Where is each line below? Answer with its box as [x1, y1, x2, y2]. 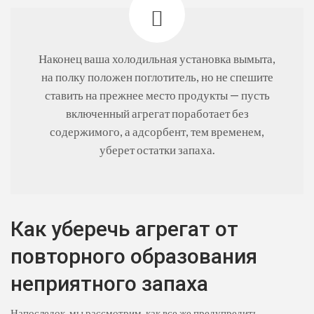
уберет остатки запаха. [99, 143, 215, 158]
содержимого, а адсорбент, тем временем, [50, 125, 264, 139]
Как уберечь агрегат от [11, 217, 238, 242]
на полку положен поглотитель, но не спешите [41, 70, 273, 85]
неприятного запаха [11, 271, 208, 296]
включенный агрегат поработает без [65, 107, 249, 121]
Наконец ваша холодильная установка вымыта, [39, 52, 275, 67]
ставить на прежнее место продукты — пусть [44, 88, 270, 103]
